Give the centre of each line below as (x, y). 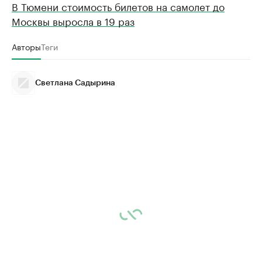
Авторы (26, 46)
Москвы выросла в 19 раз (73, 20)
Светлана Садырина (75, 83)
